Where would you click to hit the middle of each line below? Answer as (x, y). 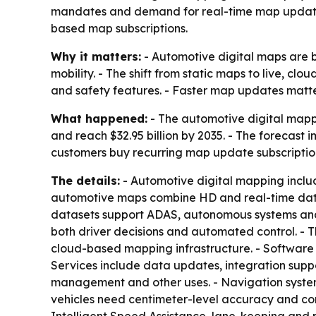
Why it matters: (96, 57)
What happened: (99, 119)
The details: (85, 181)
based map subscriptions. (119, 29)
